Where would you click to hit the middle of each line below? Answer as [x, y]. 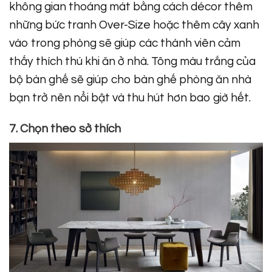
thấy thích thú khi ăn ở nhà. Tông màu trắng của [132, 61]
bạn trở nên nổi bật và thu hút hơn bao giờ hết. [130, 97]
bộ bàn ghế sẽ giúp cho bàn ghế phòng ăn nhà [130, 79]
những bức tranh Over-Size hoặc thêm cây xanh [134, 25]
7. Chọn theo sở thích [65, 128]
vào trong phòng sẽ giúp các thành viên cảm [125, 43]
